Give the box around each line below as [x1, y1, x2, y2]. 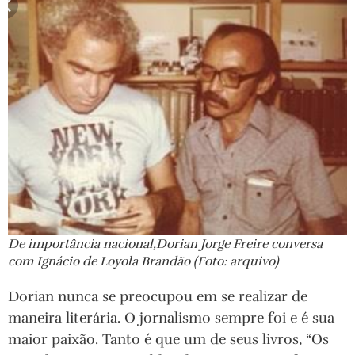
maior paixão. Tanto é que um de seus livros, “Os [8, 330, 329, 348]
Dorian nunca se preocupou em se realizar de [8, 287, 307, 305]
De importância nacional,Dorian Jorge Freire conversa [8, 235, 323, 252]
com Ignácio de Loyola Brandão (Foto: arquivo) [8, 253, 279, 269]
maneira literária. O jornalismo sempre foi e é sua [8, 308, 334, 326]
